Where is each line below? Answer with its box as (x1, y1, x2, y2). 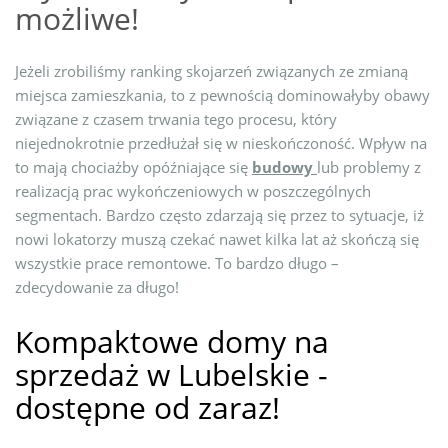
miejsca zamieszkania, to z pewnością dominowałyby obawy (15, 84, 430, 105)
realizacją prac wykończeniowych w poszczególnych (15, 180, 371, 201)
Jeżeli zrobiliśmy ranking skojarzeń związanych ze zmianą (15, 60, 408, 81)
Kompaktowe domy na (15, 320, 329, 362)
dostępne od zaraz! (15, 386, 280, 428)
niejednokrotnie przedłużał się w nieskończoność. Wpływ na (15, 132, 427, 153)
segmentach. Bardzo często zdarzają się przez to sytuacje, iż (15, 204, 424, 225)
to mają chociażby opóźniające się (15, 156, 252, 177)
